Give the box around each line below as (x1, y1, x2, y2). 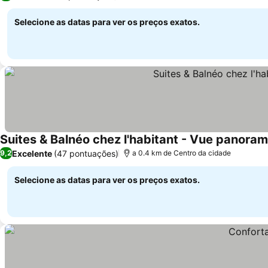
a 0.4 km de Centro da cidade (132, 148, 231, 157)
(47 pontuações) (54, 148, 118, 159)
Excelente (12, 148, 52, 159)
